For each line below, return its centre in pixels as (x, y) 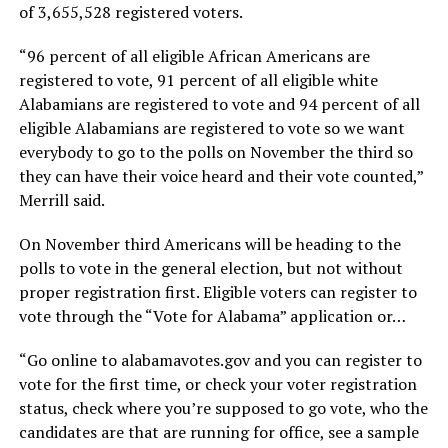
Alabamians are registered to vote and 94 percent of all (219, 103)
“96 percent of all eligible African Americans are (194, 55)
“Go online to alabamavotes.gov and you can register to (220, 359)
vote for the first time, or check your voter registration (217, 383)
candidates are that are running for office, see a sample (218, 431)
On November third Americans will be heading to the (209, 243)
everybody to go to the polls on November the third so (215, 151)
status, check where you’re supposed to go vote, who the (223, 407)
